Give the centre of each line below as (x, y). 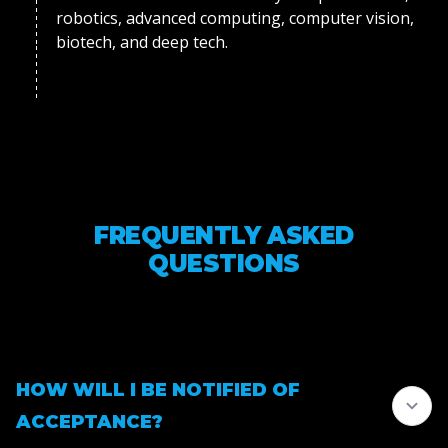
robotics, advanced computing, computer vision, (235, 18)
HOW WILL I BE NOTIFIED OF (158, 390)
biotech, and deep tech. (142, 42)
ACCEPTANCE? (89, 422)
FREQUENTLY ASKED (224, 236)
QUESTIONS (224, 264)
